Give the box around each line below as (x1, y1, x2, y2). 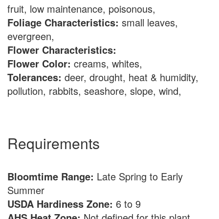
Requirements (7, 132, 100, 153)
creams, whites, (71, 56, 148, 70)
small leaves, (119, 15, 178, 29)
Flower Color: (7, 56, 71, 70)
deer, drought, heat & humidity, (62, 70, 198, 84)
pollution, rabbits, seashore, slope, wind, (7, 84, 187, 98)
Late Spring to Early (97, 169, 183, 183)
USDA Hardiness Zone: (7, 197, 113, 211)
